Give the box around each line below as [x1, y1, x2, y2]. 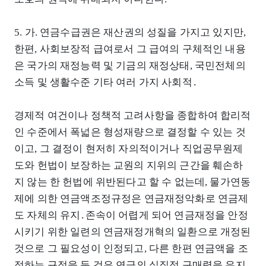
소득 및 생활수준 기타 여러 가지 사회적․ [14, 76, 197, 88]
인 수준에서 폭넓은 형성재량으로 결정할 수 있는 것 [14, 126, 246, 138]
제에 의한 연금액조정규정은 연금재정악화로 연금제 [14, 192, 249, 204]
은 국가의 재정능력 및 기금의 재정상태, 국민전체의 [14, 59, 246, 71]
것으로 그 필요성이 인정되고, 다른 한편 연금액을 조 [14, 242, 248, 254]
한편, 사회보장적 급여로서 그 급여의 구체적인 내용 [14, 43, 246, 55]
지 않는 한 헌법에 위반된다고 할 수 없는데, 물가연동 [14, 176, 251, 188]
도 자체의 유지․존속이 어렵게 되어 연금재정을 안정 [14, 209, 248, 221]
